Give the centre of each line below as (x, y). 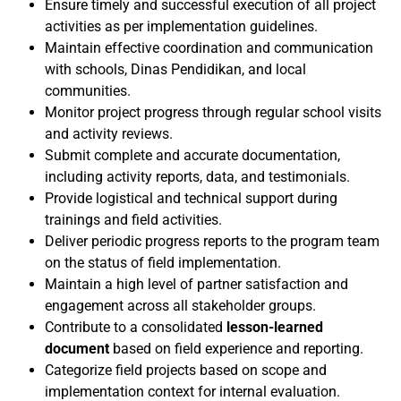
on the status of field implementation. (163, 263)
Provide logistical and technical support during (191, 198)
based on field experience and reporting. (236, 349)
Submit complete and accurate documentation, (192, 155)
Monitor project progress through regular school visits (213, 112)
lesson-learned (275, 327)
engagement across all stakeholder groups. (180, 306)
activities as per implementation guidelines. (181, 26)
